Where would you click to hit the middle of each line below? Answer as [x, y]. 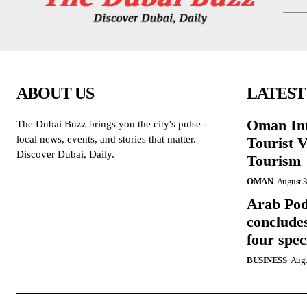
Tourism [274, 161]
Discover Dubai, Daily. [65, 155]
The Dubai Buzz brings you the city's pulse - [112, 124]
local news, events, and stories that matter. [106, 139]
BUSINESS [267, 260]
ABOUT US [55, 94]
